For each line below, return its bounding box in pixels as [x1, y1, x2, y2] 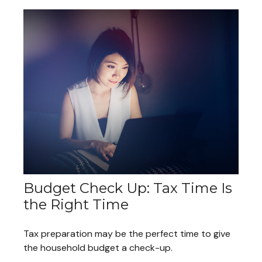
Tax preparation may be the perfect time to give [23, 227, 230, 240]
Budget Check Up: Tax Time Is [23, 179, 232, 196]
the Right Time [23, 195, 129, 213]
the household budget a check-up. [23, 241, 173, 254]
